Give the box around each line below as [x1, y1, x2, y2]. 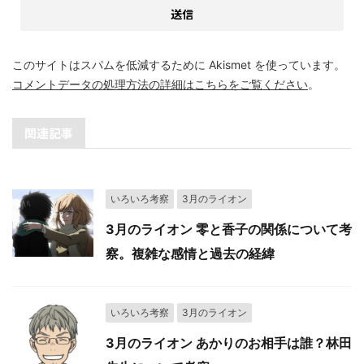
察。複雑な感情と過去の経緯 [106, 245, 275, 262]
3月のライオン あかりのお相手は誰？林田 [106, 335, 352, 351]
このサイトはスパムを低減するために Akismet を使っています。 [12, 58, 345, 71]
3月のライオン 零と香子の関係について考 [106, 221, 352, 237]
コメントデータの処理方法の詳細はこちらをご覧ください [12, 77, 308, 91]
